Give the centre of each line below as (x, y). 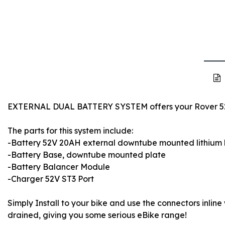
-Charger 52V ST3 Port (51, 179)
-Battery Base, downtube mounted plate (87, 154)
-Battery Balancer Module (59, 166)
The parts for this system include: (70, 130)
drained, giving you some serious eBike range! (97, 215)
